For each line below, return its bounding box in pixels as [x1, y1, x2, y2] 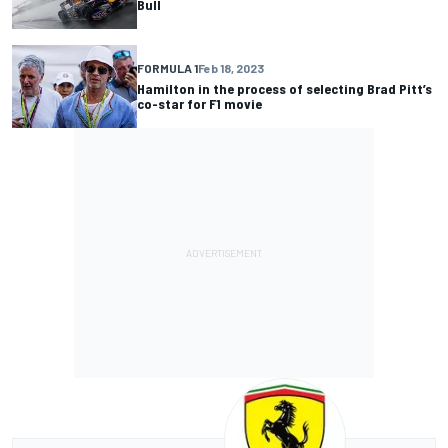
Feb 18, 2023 [198, 61, 264, 76]
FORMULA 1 [137, 61, 198, 76]
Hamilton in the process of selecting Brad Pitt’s [137, 80, 432, 98]
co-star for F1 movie [137, 95, 262, 113]
